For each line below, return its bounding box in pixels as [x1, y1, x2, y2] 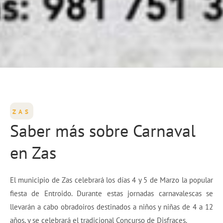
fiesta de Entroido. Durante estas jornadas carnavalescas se [10, 189, 213, 199]
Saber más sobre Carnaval [10, 119, 196, 142]
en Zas [10, 141, 56, 164]
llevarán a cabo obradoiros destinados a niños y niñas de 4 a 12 [10, 202, 213, 212]
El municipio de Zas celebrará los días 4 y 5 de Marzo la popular [10, 175, 213, 185]
